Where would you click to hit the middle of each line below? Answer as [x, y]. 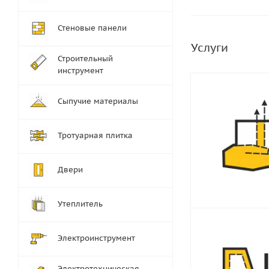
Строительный [85, 59]
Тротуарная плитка [95, 135]
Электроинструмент [96, 238]
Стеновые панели [92, 28]
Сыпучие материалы [98, 101]
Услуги [210, 47]
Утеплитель [80, 204]
